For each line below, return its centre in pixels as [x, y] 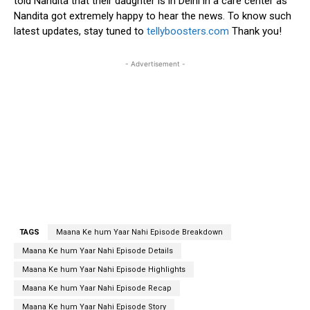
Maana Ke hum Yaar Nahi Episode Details [98, 250]
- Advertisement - [155, 63]
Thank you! [255, 31]
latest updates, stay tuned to [80, 31]
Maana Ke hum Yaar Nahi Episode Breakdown [139, 232]
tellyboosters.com [188, 31]
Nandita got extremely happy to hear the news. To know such [153, 16]
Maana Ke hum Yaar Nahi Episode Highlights [104, 269]
